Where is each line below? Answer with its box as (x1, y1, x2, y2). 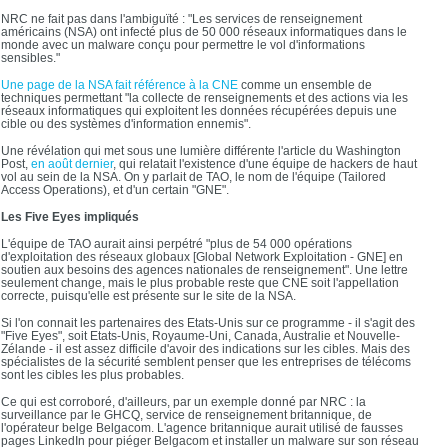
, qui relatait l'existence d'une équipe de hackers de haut (113, 157, 417, 171)
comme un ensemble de (238, 78, 372, 92)
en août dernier (31, 157, 113, 171)
